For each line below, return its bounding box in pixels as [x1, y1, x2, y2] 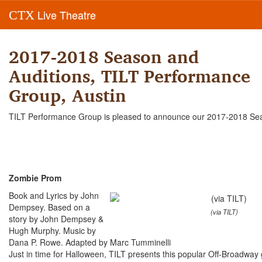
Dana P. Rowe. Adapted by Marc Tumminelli [9, 236, 171, 248]
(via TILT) [211, 207, 238, 216]
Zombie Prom [9, 172, 61, 184]
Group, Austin [9, 81, 126, 109]
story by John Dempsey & [9, 213, 104, 225]
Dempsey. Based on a [9, 201, 90, 213]
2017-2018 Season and [9, 42, 199, 71]
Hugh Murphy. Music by [9, 225, 96, 236]
